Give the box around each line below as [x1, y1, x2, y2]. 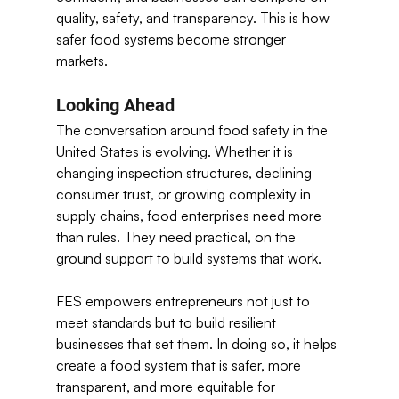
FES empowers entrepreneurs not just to [55, 292, 313, 310]
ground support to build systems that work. [55, 249, 325, 267]
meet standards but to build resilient [55, 313, 280, 331]
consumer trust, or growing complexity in [55, 185, 314, 203]
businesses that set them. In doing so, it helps [55, 335, 340, 353]
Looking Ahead [55, 94, 175, 116]
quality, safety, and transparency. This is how [55, 9, 333, 27]
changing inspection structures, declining [55, 164, 315, 182]
